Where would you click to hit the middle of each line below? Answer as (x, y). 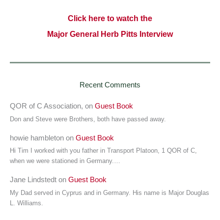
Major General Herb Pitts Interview (110, 34)
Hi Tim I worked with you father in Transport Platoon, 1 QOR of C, (103, 151)
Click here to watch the (110, 18)
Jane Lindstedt (33, 180)
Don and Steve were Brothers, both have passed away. (88, 119)
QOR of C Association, (46, 106)
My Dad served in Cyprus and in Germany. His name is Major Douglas (110, 192)
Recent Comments (110, 85)
